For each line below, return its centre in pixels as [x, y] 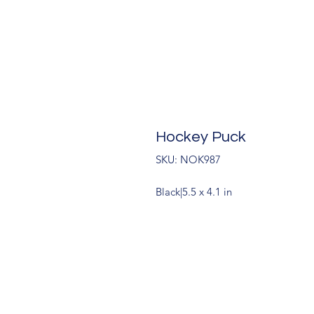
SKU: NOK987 [188, 159]
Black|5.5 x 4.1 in [194, 192]
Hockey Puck [201, 137]
